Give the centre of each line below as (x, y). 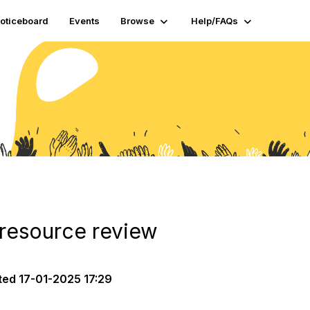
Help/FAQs (215, 21)
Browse (138, 21)
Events (85, 21)
